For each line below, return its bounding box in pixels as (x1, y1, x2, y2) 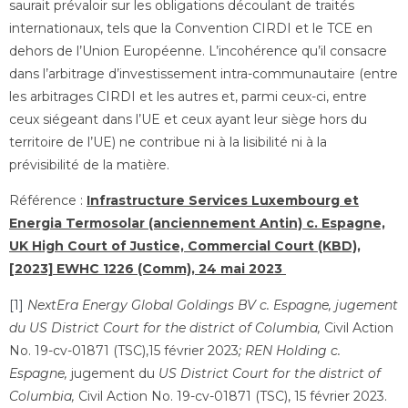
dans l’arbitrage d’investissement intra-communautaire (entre (9, 65, 398, 82)
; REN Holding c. (239, 342, 341, 359)
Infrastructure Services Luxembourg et (87, 192, 359, 209)
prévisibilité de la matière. (9, 156, 169, 173)
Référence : (9, 192, 87, 209)
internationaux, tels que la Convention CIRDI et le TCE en (9, 19, 372, 36)
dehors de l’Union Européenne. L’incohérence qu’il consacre (9, 42, 387, 59)
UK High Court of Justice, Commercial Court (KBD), (9, 238, 361, 255)
